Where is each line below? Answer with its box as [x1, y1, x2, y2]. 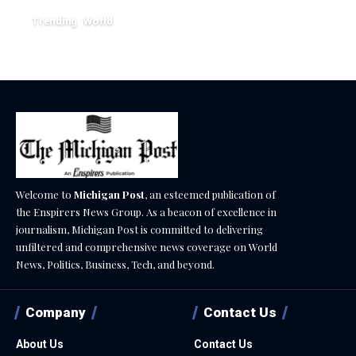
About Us [16, 338, 64, 351]
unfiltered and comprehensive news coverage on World [16, 240, 277, 254]
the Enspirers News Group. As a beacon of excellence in [16, 205, 277, 219]
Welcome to [16, 188, 74, 202]
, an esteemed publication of [145, 188, 276, 202]
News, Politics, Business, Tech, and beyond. [16, 257, 215, 272]
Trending [32, 14, 78, 27]
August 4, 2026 [32, 34, 99, 46]
